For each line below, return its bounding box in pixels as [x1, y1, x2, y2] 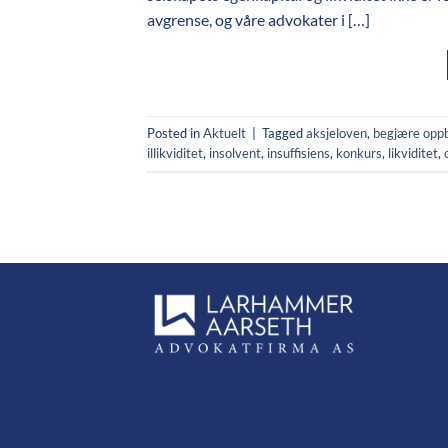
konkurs [336, 145, 382, 162]
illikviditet [147, 145, 203, 162]
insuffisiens [267, 145, 330, 162]
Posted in [147, 125, 203, 142]
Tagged [262, 125, 306, 142]
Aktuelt [203, 125, 246, 142]
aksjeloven [306, 125, 367, 142]
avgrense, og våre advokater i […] [147, 9, 370, 29]
